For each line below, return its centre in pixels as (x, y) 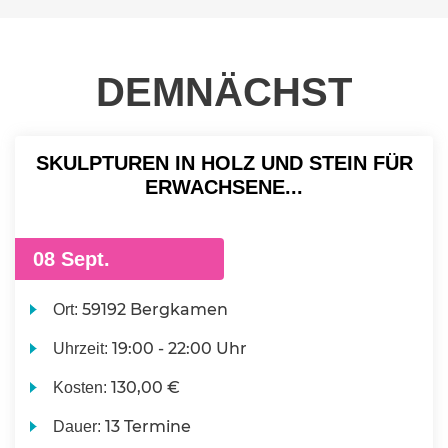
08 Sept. (68, 258)
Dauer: (79, 426)
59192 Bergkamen (155, 309)
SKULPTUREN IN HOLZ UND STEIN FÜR (224, 162)
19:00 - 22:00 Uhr (180, 348)
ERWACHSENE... (224, 186)
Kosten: (82, 387)
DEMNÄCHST (224, 91)
